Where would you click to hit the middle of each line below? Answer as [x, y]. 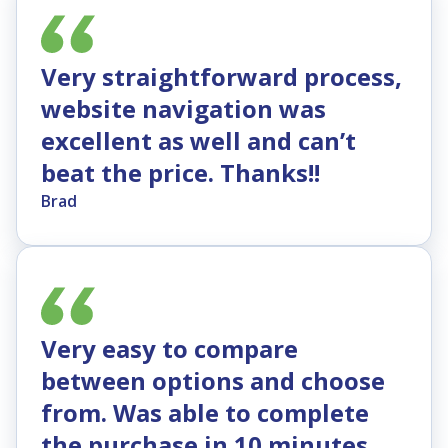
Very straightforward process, [221, 76]
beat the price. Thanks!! [180, 172]
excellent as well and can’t [198, 140]
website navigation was [183, 108]
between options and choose [213, 380]
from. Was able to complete [205, 412]
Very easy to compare [169, 348]
